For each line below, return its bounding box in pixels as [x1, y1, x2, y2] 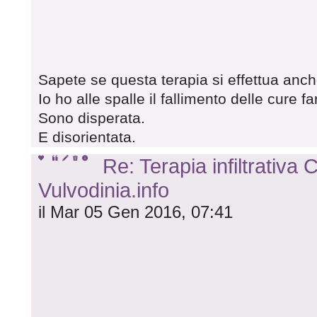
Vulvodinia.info [38, 178, 170, 202]
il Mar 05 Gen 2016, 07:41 [38, 202, 234, 222]
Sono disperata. [38, 110, 146, 127]
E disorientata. [38, 129, 137, 146]
